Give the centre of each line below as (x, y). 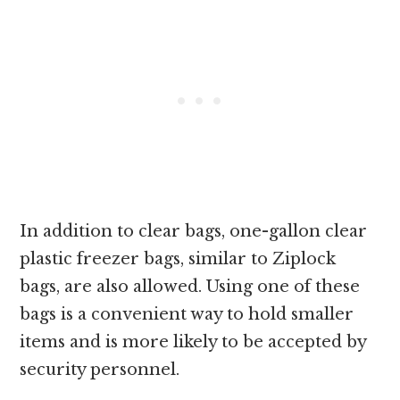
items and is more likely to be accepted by (193, 342)
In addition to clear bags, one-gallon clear (194, 232)
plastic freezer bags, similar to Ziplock (178, 259)
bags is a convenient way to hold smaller (187, 315)
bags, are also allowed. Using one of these (190, 287)
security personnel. (100, 370)
